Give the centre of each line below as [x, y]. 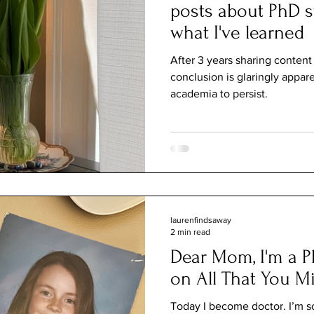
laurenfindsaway [201, 220]
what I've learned [237, 33]
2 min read [190, 232]
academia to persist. [219, 94]
